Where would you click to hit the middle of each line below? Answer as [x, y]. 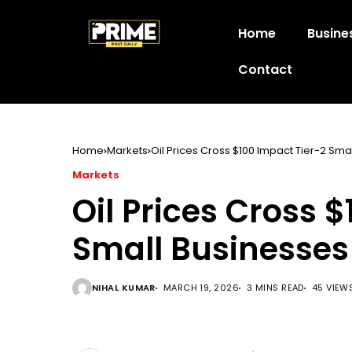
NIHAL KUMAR [124, 288]
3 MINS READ [275, 288]
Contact [265, 70]
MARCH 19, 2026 [201, 288]
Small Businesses [211, 249]
